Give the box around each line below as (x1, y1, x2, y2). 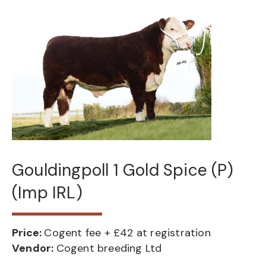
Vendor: (12, 241, 56, 255)
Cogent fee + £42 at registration (44, 226, 211, 240)
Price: (12, 226, 45, 240)
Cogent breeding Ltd (56, 241, 162, 255)
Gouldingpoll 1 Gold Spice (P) (12, 159, 233, 181)
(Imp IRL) (12, 182, 83, 204)
